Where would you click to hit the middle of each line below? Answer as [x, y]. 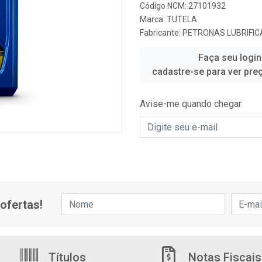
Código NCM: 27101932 [183, 6]
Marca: [153, 19]
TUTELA [182, 19]
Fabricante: [161, 33]
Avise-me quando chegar [191, 104]
